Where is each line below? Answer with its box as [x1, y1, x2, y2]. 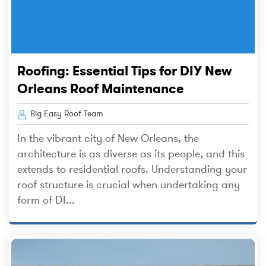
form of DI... [17, 194, 75, 207]
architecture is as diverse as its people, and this [17, 147, 245, 161]
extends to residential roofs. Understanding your [17, 163, 247, 176]
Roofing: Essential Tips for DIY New [17, 63, 232, 79]
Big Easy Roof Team [28, 109, 103, 119]
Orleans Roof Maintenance [17, 81, 184, 97]
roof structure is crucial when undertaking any [17, 178, 240, 192]
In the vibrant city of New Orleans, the [17, 132, 199, 145]
